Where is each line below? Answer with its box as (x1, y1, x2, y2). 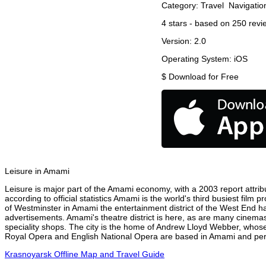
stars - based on (166, 18, 232, 28)
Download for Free (169, 72, 239, 82)
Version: (161, 36, 194, 46)
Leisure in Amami (5, 166, 69, 176)
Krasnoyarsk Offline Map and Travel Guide (5, 249, 164, 259)
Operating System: (161, 54, 234, 64)
